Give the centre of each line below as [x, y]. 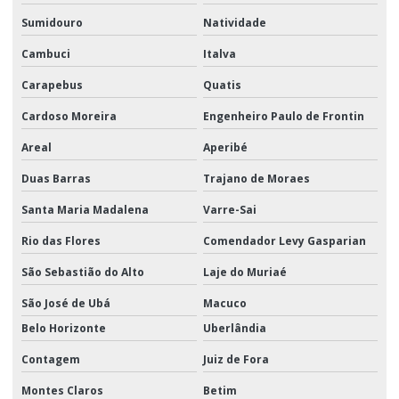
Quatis [222, 85]
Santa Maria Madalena [85, 209]
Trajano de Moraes [256, 178]
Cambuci [46, 53]
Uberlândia [234, 328]
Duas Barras [56, 178]
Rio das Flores [61, 240]
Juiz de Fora [236, 359]
